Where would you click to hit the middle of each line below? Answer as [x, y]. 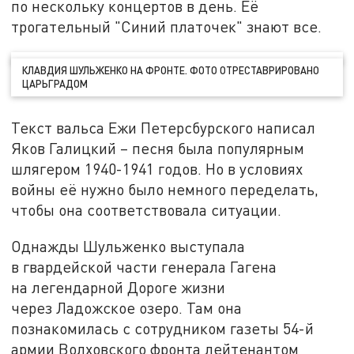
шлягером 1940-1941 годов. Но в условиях [157, 168]
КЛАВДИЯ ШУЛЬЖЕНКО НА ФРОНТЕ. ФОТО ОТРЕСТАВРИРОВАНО [171, 71]
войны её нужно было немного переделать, [165, 189]
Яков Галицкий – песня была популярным [158, 148]
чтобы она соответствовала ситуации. [147, 209]
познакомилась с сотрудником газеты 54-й [163, 328]
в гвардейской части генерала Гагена [144, 266]
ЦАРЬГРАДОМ [55, 84]
